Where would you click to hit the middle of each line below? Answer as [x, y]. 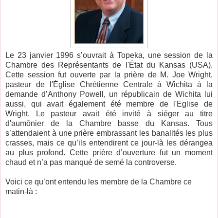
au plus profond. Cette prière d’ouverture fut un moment [109, 152]
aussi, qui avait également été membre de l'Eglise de [109, 104]
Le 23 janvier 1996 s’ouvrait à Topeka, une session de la [109, 55]
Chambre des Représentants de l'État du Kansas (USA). [109, 65]
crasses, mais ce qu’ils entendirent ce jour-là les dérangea [109, 143]
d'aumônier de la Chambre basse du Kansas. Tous [109, 123]
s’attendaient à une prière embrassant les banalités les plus [109, 133]
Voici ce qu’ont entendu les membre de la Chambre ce [99, 182]
